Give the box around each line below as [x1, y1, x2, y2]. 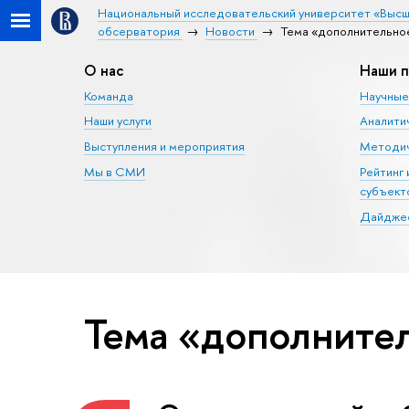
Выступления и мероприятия [84, 138, 245, 155]
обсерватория [97, 22, 180, 39]
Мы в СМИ [84, 163, 145, 180]
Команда [84, 87, 133, 104]
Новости [204, 22, 255, 39]
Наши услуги [84, 112, 152, 130]
